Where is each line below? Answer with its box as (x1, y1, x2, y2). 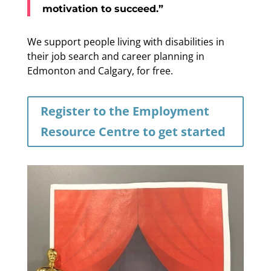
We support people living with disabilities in (27, 34, 224, 48)
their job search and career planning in (27, 49, 204, 63)
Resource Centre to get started (40, 123, 226, 140)
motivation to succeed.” (42, 2, 163, 15)
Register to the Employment (40, 102, 209, 119)
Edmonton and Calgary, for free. (27, 64, 173, 77)
